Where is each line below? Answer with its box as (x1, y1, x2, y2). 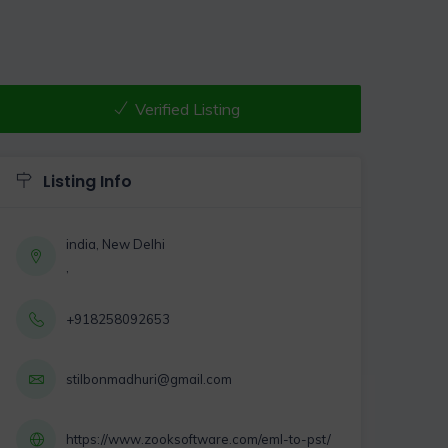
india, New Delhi (66, 236, 165, 252)
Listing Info (39, 170, 132, 193)
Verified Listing (134, 99, 240, 119)
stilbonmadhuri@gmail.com (66, 370, 232, 387)
